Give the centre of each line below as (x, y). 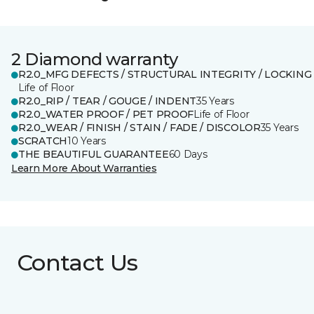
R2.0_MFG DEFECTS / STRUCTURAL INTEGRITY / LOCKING (165, 74)
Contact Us (77, 262)
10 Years (87, 141)
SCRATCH (43, 141)
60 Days (188, 154)
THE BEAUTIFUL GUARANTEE (94, 154)
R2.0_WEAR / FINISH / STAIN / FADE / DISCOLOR (139, 128)
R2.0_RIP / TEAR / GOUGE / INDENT (108, 101)
